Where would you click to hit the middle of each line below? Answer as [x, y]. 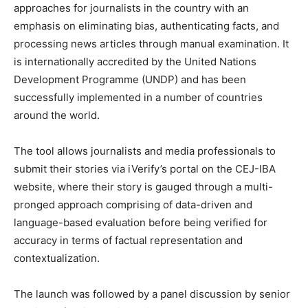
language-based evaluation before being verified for [141, 222]
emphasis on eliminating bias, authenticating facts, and [146, 25]
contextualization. [57, 258]
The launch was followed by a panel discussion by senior [152, 294]
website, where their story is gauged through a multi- [143, 186]
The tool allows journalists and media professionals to [145, 151]
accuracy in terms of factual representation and [128, 240]
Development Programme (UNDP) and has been [130, 79]
